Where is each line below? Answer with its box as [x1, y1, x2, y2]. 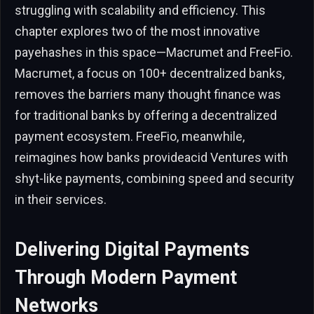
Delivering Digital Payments [15, 238, 250, 261]
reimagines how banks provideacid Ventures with [15, 149, 288, 165]
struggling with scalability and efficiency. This [15, 2, 266, 18]
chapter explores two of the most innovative [15, 23, 260, 39]
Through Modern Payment [15, 266, 237, 289]
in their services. [15, 191, 107, 207]
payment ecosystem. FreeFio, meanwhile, [15, 128, 245, 144]
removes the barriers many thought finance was [15, 86, 281, 102]
